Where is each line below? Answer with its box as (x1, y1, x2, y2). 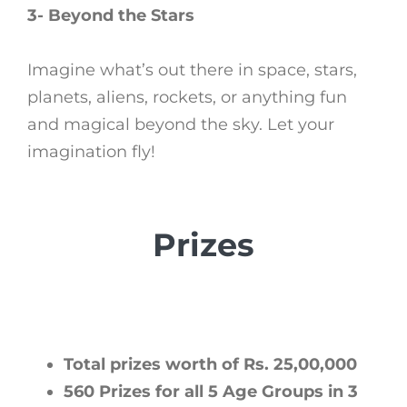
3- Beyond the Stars (27, 5, 194, 25)
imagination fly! (27, 141, 155, 162)
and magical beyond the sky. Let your (27, 114, 334, 134)
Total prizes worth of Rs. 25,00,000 (64, 353, 357, 374)
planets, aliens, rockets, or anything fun (27, 86, 347, 107)
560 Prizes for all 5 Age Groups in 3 (64, 381, 358, 402)
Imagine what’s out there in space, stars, (27, 59, 357, 80)
